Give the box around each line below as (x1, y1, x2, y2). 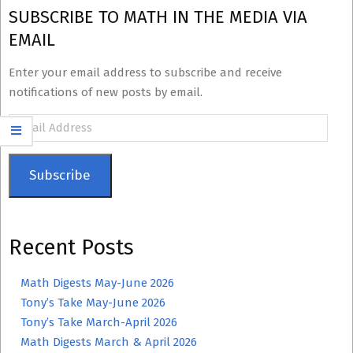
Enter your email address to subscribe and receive (9, 65, 282, 80)
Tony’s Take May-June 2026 (20, 295, 165, 310)
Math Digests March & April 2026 (20, 334, 197, 349)
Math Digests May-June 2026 (20, 275, 174, 290)
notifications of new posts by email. (9, 85, 203, 99)
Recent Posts (9, 234, 134, 260)
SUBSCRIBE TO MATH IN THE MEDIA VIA (9, 6, 307, 28)
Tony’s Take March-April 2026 (20, 314, 177, 329)
